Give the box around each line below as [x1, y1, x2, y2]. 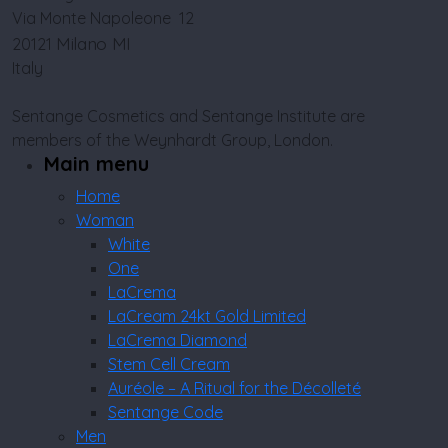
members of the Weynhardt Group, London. [12, 130, 333, 150]
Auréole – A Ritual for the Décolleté [108, 378, 361, 398]
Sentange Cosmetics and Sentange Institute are [12, 106, 365, 126]
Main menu [44, 151, 149, 176]
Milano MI [56, 32, 136, 54]
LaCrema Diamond [108, 330, 247, 350]
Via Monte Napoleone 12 [12, 8, 194, 28]
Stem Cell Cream [108, 354, 230, 374]
